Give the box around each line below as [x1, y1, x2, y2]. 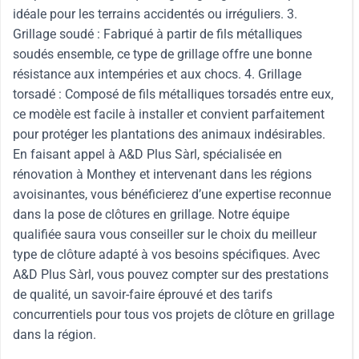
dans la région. [13, 327, 96, 342]
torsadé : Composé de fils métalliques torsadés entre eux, [13, 87, 333, 102]
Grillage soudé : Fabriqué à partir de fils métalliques [13, 26, 302, 42]
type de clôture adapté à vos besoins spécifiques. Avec [13, 247, 320, 262]
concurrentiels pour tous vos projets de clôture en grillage [13, 307, 334, 322]
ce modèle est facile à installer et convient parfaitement [13, 107, 325, 122]
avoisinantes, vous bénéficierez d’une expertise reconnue [13, 187, 331, 202]
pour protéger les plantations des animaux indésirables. [13, 127, 325, 142]
